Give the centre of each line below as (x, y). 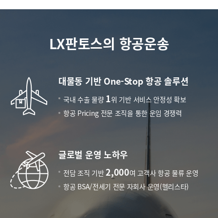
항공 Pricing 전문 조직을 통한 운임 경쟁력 (123, 113)
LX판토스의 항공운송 (109, 44)
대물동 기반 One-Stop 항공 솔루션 (124, 81)
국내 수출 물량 (85, 100)
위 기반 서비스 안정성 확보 (149, 100)
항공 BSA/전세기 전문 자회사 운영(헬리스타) (126, 187)
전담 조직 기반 (85, 173)
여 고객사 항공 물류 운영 (164, 173)
